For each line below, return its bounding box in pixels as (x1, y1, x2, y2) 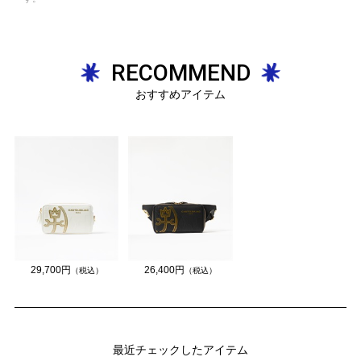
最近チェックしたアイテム (113, 343, 248, 357)
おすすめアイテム (135, 87, 226, 101)
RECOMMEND (110, 59, 251, 86)
